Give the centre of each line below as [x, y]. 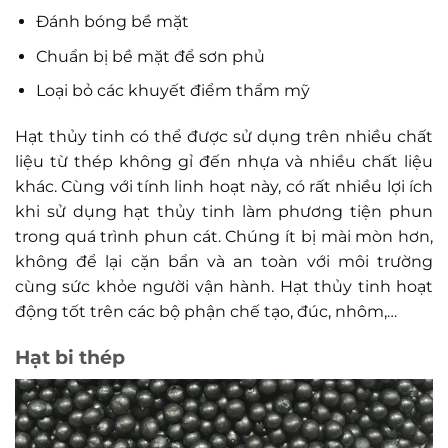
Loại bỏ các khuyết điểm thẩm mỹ [172, 91]
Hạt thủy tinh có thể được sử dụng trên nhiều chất [224, 137]
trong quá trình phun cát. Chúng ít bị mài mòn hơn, [224, 237]
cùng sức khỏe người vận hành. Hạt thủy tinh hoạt [224, 287]
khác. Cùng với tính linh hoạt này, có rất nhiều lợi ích [224, 187]
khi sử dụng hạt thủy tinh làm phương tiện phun [224, 212]
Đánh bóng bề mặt [112, 22]
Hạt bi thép [70, 357]
